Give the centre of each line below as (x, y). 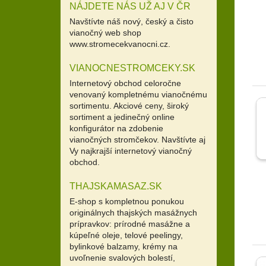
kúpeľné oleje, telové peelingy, (126, 235)
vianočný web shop (105, 32)
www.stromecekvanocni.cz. (120, 44)
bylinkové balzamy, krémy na (123, 246)
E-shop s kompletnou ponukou (127, 201)
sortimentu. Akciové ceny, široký (129, 105)
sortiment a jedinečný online (122, 117)
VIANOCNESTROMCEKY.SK (132, 68)
